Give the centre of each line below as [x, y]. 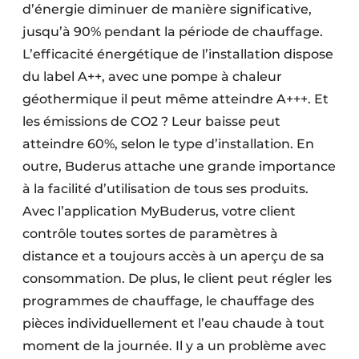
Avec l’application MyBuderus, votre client [159, 211]
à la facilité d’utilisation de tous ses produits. [165, 188]
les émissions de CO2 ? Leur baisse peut [151, 121]
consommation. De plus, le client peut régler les [177, 278]
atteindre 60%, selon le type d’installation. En [168, 143]
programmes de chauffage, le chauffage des [168, 301]
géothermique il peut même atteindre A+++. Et [175, 99]
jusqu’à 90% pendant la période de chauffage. [173, 31]
